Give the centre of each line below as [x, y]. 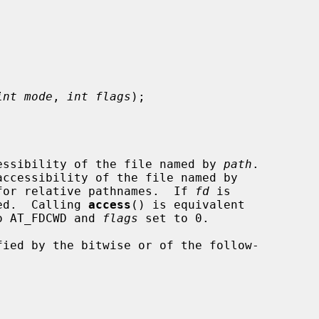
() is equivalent [188, 204]
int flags [99, 96]
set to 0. [174, 218]
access [110, 204]
